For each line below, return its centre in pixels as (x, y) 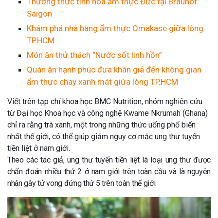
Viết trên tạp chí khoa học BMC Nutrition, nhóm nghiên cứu (105, 101)
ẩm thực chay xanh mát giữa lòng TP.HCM (102, 82)
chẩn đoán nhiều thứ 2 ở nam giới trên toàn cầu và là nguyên (109, 172)
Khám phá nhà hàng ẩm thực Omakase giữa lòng (115, 28)
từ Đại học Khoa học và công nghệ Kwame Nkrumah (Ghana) (108, 113)
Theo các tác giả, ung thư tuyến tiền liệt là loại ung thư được (109, 160)
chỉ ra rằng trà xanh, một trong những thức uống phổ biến (101, 125)
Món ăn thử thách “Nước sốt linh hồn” (94, 55)
